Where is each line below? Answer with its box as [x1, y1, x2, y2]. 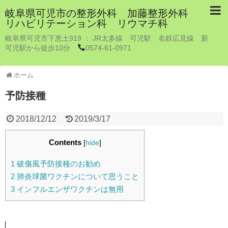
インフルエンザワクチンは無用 [15, 185, 124, 194]
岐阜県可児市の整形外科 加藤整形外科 [5, 8, 198, 19]
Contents [48, 138, 81, 147]
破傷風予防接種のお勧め [15, 159, 101, 168]
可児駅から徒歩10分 [5, 44, 77, 52]
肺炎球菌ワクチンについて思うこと [15, 172, 139, 181]
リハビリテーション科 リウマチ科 [5, 18, 168, 29]
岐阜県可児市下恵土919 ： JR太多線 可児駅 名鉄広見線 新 [5, 34, 208, 42]
